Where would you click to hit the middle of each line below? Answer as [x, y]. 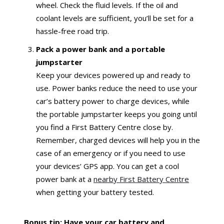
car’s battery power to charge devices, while [113, 101]
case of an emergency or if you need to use [111, 153]
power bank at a [65, 179]
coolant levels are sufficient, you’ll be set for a [115, 18]
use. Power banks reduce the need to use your [117, 88]
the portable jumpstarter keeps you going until [116, 114]
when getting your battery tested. [95, 192]
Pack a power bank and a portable [100, 49]
